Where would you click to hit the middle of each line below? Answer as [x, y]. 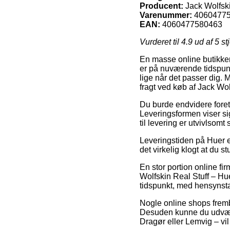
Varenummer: [166, 15]
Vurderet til [160, 42]
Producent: [161, 6]
